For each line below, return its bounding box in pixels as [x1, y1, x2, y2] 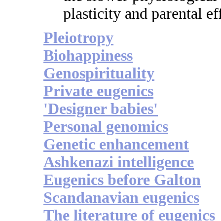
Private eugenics [43, 82, 153, 100]
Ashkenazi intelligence [43, 153, 194, 171]
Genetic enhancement [43, 136, 189, 153]
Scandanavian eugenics [43, 189, 199, 207]
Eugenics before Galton [43, 171, 201, 189]
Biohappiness [43, 47, 133, 65]
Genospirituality [43, 65, 154, 82]
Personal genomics [43, 118, 168, 136]
